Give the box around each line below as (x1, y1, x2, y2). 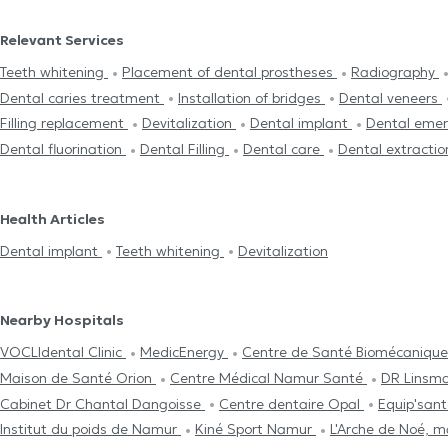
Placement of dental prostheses (122, 63, 337, 82)
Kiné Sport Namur (195, 420, 316, 439)
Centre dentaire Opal (219, 394, 364, 413)
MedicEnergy (140, 343, 228, 362)
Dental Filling (140, 140, 229, 159)
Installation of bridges (178, 88, 325, 107)
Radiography (351, 63, 439, 82)
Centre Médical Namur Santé (170, 368, 367, 387)
